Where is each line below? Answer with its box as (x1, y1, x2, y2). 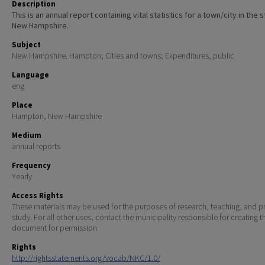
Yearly (12, 171, 32, 182)
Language (12, 70, 49, 80)
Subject (12, 40, 41, 50)
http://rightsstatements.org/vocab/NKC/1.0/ (12, 253, 160, 264)
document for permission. (12, 222, 99, 234)
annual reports (12, 141, 60, 152)
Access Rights (12, 190, 63, 201)
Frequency (12, 160, 51, 171)
